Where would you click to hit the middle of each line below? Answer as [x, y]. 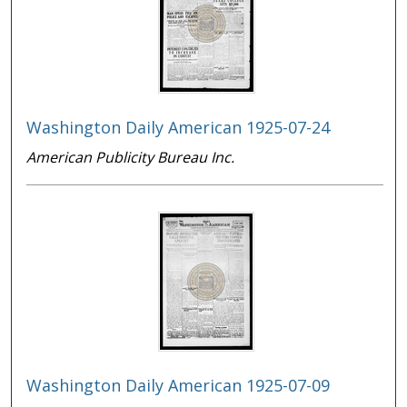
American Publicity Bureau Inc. [131, 158]
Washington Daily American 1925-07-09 [179, 386]
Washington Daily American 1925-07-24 [179, 128]
